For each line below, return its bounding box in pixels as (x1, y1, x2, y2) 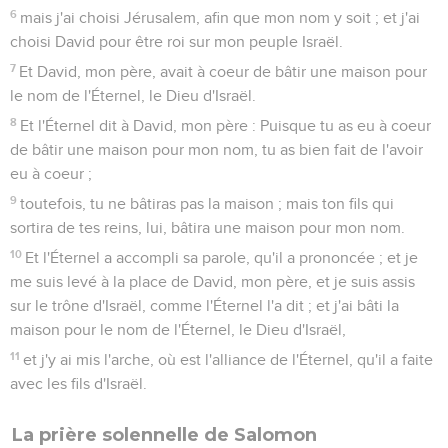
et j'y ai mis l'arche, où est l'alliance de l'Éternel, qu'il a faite (23, 351, 434, 368)
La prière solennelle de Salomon (12, 423, 317, 446)
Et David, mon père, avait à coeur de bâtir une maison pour (19, 63, 428, 80)
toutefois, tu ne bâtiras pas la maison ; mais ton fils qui (20, 195, 395, 212)
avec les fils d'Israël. (10, 375, 147, 392)
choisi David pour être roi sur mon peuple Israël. (10, 33, 343, 50)
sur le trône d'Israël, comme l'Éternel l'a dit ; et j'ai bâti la (10, 297, 399, 314)
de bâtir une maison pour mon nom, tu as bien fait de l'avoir (10, 141, 423, 158)
